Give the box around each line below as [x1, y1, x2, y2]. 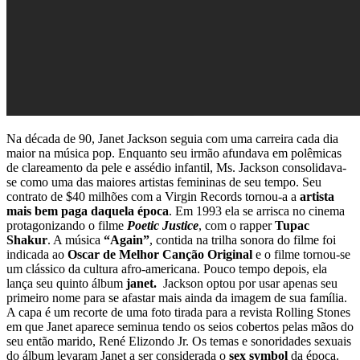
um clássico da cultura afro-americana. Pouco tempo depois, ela [6, 261, 327, 276]
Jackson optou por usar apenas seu [157, 276, 337, 290]
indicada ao [6, 247, 67, 261]
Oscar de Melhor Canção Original [67, 247, 252, 261]
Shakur [6, 232, 47, 247]
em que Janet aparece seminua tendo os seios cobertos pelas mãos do [6, 319, 354, 333]
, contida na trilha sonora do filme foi [149, 232, 336, 247]
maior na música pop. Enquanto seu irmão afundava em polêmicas [6, 145, 342, 160]
